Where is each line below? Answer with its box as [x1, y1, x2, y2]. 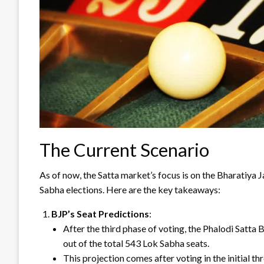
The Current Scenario [39, 138, 209, 161]
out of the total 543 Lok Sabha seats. [63, 237, 209, 249]
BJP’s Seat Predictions [51, 207, 149, 219]
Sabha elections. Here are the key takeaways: [39, 183, 220, 195]
